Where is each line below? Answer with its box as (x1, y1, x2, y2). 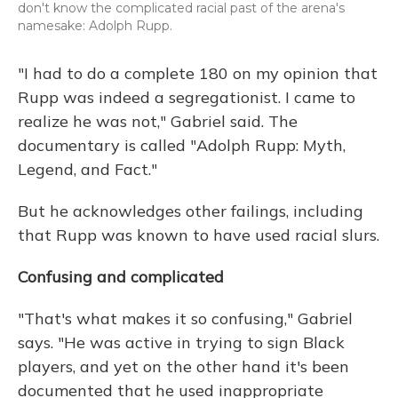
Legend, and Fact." (18, 158, 157, 179)
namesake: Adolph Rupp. (18, 17, 172, 34)
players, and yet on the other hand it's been (18, 355, 349, 377)
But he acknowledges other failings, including (18, 200, 363, 221)
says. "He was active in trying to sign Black (18, 331, 345, 353)
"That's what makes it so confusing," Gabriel (18, 307, 353, 329)
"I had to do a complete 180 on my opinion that (18, 62, 378, 84)
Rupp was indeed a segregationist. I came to (18, 86, 355, 107)
